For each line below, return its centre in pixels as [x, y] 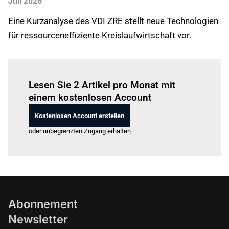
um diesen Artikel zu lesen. [129, 71]
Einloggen [75, 71]
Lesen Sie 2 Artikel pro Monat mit [102, 85]
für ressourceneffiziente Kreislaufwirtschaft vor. [100, 35]
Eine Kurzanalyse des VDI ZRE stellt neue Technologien [113, 21]
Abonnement [43, 204]
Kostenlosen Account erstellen [79, 116]
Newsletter [38, 219]
